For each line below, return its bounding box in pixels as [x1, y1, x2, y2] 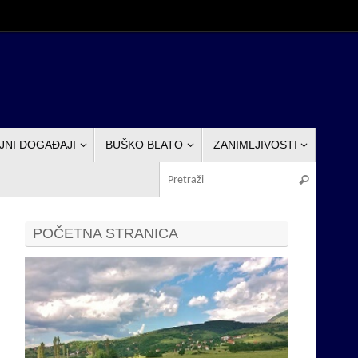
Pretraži [295, 173, 331, 185]
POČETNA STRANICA [33, 225, 178, 241]
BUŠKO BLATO [105, 138, 184, 152]
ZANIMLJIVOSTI [213, 138, 297, 152]
